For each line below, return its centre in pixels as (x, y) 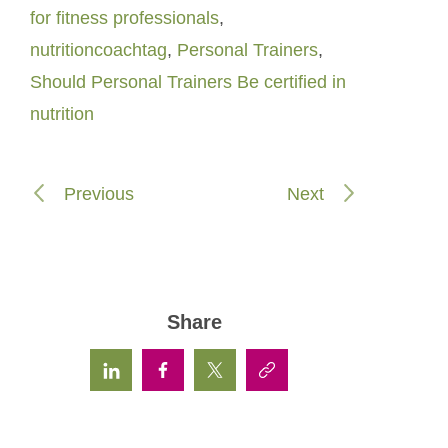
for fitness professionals (124, 18)
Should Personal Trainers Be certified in (188, 82)
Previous (96, 194)
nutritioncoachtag (98, 50)
